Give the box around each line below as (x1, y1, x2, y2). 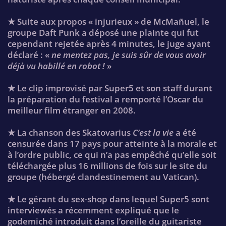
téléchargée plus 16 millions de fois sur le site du (8, 160, 207, 172)
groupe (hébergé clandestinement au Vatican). (8, 171, 199, 183)
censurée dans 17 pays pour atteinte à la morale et (8, 138, 217, 150)
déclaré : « (8, 48, 51, 61)
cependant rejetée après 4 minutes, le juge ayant (8, 37, 210, 49)
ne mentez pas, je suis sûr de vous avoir (51, 48, 206, 61)
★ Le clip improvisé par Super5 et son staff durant (8, 82, 212, 94)
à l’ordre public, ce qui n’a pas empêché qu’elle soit (8, 149, 216, 161)
